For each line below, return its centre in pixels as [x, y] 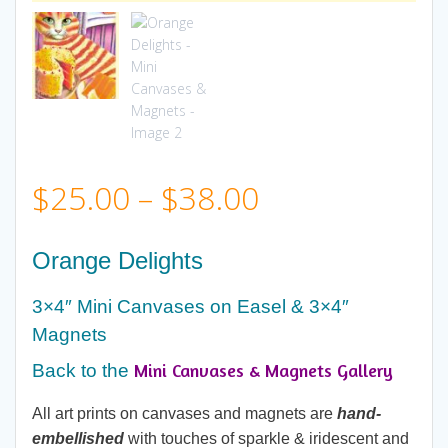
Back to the [83, 371]
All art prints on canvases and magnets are [184, 414]
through [317, 350]
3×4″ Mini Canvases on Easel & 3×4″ [190, 307]
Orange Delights [117, 261]
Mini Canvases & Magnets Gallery [263, 370]
